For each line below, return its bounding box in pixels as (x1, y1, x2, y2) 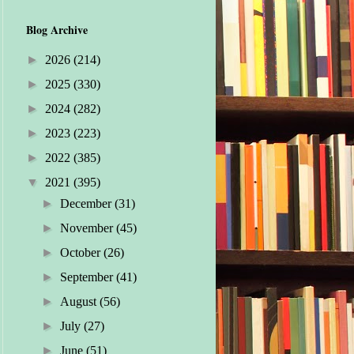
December (59, 197, 115, 211)
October (59, 246, 104, 260)
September (59, 270, 116, 284)
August (59, 295, 100, 309)
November (59, 221, 116, 235)
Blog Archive (25, 21, 88, 39)
